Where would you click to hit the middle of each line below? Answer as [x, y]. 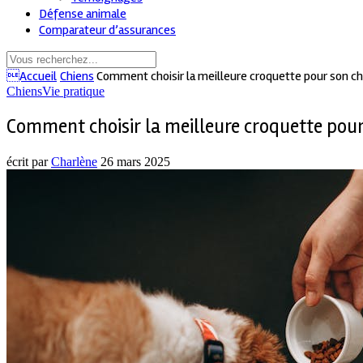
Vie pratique [73, 91]
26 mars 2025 [135, 161]
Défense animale [83, 13]
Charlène [74, 161]
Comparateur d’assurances [107, 30]
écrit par [29, 161]
